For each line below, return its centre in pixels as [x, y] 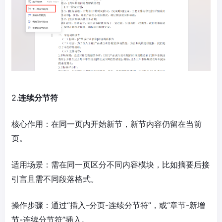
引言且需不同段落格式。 [55, 179]
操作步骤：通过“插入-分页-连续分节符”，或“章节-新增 [108, 205]
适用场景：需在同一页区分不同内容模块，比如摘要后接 [111, 164]
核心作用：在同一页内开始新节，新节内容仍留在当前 [107, 124]
